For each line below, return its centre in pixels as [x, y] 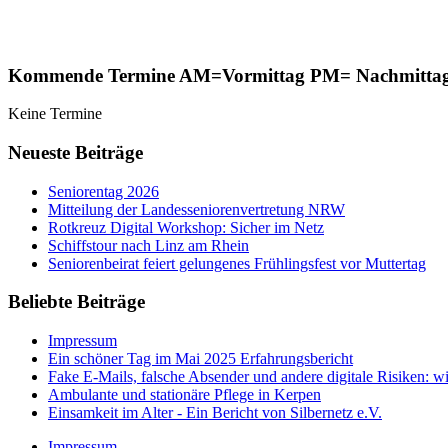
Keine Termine [55, 114]
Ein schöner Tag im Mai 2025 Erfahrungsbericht [200, 359]
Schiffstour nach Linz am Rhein [148, 245]
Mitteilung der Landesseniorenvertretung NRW [196, 209]
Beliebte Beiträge [76, 302]
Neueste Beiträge [75, 152]
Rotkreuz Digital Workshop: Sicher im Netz [186, 227]
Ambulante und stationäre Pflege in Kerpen [184, 395]
